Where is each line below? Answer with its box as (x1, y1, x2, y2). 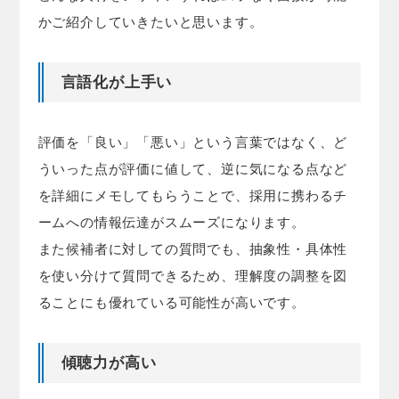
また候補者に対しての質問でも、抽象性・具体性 (37, 240, 348, 256)
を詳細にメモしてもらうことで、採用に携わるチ (37, 187, 348, 203)
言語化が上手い (61, 73, 173, 91)
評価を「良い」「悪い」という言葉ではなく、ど (37, 134, 348, 150)
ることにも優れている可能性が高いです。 (37, 294, 305, 310)
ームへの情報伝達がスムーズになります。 (37, 214, 305, 230)
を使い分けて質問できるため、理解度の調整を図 (37, 267, 348, 283)
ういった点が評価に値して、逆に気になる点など (37, 160, 348, 176)
